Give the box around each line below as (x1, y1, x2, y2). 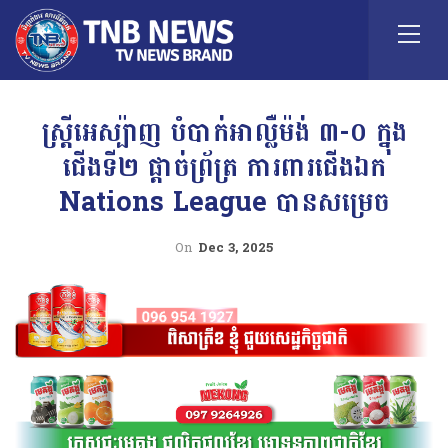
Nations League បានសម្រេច (58, 178, 390, 227)
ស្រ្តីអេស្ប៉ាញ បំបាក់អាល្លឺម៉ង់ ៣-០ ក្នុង (41, 108, 407, 157)
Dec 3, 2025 (198, 236, 273, 260)
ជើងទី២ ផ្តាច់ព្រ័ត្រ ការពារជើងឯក (62, 143, 386, 192)
